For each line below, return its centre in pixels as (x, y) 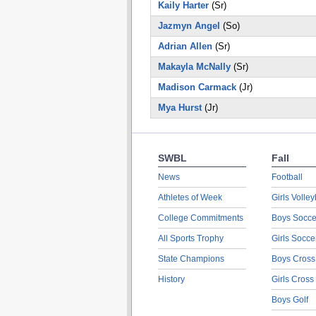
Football (287, 177)
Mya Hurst (180, 108)
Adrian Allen (185, 46)
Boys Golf (290, 300)
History (171, 279)
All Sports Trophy (190, 238)
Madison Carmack (197, 87)
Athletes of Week (190, 197)
